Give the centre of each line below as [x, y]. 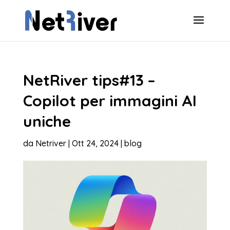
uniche [47, 121]
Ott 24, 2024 [95, 143]
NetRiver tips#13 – [89, 80]
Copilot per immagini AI [110, 101]
